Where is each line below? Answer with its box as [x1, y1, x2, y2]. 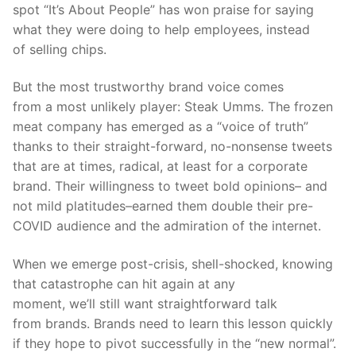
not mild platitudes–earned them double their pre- [13, 198, 313, 215]
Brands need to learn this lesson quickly [90, 315, 333, 331]
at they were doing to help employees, [30, 21, 266, 37]
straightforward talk [157, 295, 277, 311]
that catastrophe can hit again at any [13, 275, 235, 292]
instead [266, 21, 310, 37]
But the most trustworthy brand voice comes [13, 79, 284, 95]
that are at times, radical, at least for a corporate [13, 158, 308, 175]
